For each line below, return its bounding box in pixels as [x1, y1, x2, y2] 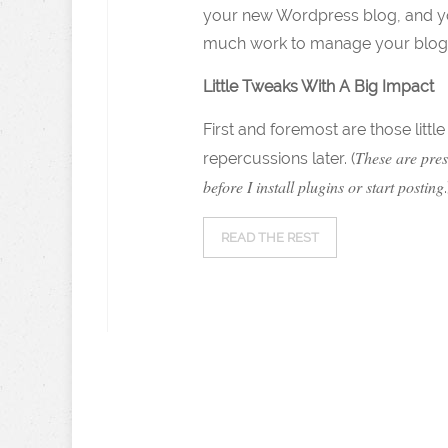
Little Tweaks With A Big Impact [203, 77, 434, 97]
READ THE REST [221, 230, 319, 246]
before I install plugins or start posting [203, 176, 444, 198]
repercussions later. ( [203, 149, 355, 169]
